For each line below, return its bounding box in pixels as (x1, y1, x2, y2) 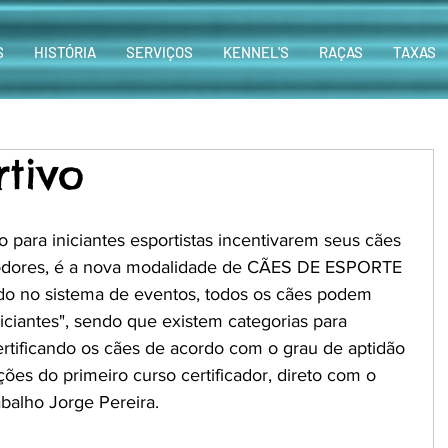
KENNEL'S (223, 43, 289, 61)
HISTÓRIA (34, 43, 96, 61)
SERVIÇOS (126, 43, 193, 61)
